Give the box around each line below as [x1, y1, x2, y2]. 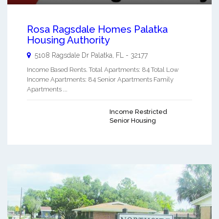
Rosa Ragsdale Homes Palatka [27, 23, 168, 35]
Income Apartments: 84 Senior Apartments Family [27, 75, 174, 83]
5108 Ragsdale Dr [35, 51, 89, 59]
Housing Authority [27, 34, 110, 46]
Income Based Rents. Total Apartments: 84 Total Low [27, 66, 178, 73]
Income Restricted [109, 108, 167, 115]
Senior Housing [109, 116, 156, 124]
